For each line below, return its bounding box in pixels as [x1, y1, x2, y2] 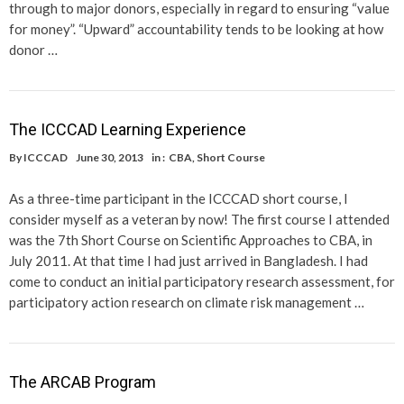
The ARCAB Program [9, 372, 156, 391]
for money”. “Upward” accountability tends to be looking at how [9, 20, 383, 37]
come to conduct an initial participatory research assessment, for [9, 272, 395, 289]
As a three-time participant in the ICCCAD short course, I [9, 189, 348, 207]
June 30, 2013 [76, 150, 143, 164]
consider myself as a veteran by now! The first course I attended [9, 210, 390, 227]
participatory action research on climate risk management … [9, 293, 364, 310]
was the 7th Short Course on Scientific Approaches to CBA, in [9, 231, 372, 248]
